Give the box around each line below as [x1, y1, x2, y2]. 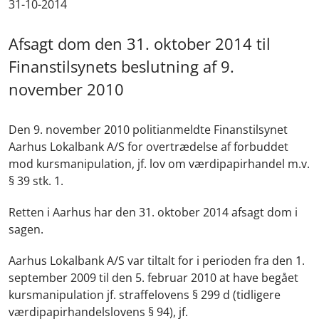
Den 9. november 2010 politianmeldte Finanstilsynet [9, 122, 288, 137]
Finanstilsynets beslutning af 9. [9, 56, 234, 78]
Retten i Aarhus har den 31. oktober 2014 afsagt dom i [9, 204, 298, 220]
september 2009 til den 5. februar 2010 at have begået [9, 270, 298, 286]
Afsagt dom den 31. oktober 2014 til [9, 33, 271, 55]
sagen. [9, 221, 43, 237]
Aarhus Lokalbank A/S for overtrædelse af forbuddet [9, 139, 288, 155]
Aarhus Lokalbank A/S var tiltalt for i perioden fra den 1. [9, 253, 305, 268]
